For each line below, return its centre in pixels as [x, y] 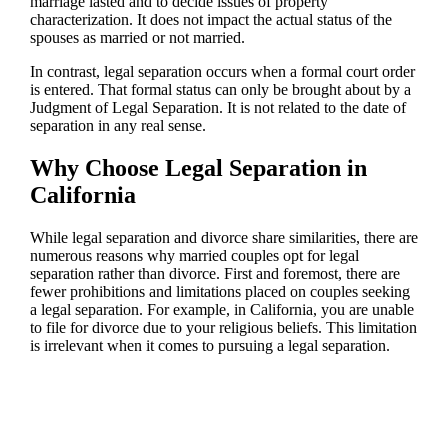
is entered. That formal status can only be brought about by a [220, 90]
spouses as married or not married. [137, 38]
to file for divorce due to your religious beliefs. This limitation [223, 328]
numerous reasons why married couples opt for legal [194, 256]
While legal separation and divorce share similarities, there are [223, 238]
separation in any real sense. [117, 126]
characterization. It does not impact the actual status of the [210, 20]
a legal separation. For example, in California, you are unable [221, 310]
